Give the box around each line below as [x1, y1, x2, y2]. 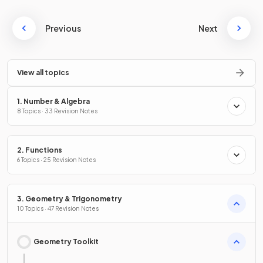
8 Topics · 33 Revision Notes [17, 107, 97, 115]
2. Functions [17, 146, 62, 155]
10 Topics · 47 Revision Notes [17, 205, 99, 213]
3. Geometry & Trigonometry [17, 194, 122, 204]
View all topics [17, 68, 69, 77]
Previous [45, 23, 81, 34]
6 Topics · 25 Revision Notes [17, 156, 96, 164]
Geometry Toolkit [33, 237, 99, 247]
